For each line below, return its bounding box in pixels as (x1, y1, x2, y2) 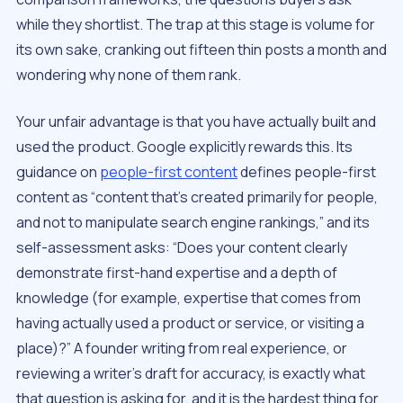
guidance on (16, 161, 100, 182)
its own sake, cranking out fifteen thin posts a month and (16, 39, 387, 59)
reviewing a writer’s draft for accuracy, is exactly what (16, 363, 365, 383)
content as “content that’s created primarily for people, (16, 186, 378, 207)
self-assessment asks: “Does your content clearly (16, 237, 347, 257)
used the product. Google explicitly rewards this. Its (16, 136, 353, 157)
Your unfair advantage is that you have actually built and (16, 111, 376, 131)
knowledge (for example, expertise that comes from (16, 287, 361, 308)
